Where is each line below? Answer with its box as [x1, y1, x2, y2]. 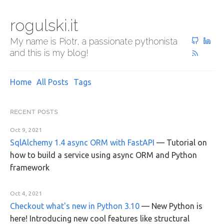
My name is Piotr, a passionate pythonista [10, 36, 177, 46]
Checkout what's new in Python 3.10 [10, 201, 139, 210]
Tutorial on [166, 138, 207, 147]
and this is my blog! [10, 47, 88, 58]
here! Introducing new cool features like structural [10, 214, 189, 223]
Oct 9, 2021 [10, 126, 42, 133]
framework [10, 163, 49, 172]
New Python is [151, 201, 202, 210]
